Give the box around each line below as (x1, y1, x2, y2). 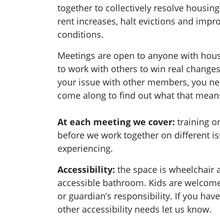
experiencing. (57, 142, 115, 155)
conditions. (57, 28, 106, 41)
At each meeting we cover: (57, 116, 175, 128)
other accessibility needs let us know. (57, 203, 212, 216)
